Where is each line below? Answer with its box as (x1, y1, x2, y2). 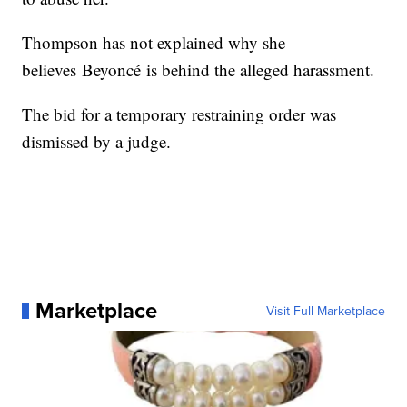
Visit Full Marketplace (265, 302, 385, 321)
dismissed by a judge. (22, 130, 172, 154)
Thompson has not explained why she (22, 31, 286, 55)
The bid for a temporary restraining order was (22, 103, 337, 126)
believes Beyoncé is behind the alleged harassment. (22, 58, 375, 82)
